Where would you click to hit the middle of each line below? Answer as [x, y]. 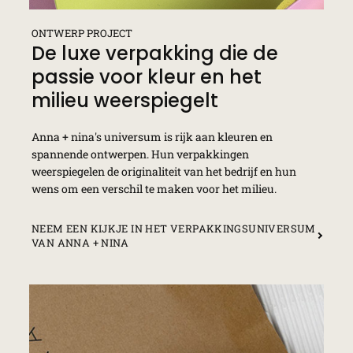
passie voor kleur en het [147, 76]
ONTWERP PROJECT [82, 33]
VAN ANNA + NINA [80, 242]
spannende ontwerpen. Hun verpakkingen [140, 154]
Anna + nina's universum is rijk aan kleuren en [152, 136]
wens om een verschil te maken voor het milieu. [154, 188]
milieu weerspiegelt [125, 100]
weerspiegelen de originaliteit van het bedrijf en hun [164, 171]
